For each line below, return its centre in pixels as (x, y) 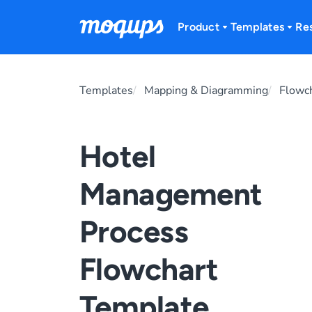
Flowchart (149, 269)
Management (171, 194)
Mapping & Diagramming (206, 91)
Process (134, 232)
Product (198, 26)
